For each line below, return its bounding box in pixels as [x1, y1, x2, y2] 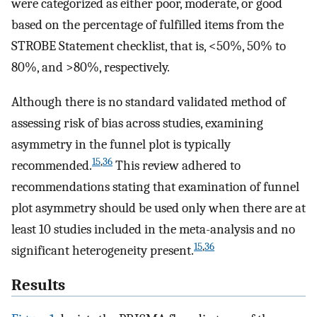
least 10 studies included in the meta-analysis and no [11, 221, 295, 237]
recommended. [11, 157, 92, 173]
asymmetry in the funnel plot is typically [11, 136, 231, 152]
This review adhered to [113, 157, 241, 173]
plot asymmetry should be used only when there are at [11, 200, 306, 216]
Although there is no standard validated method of [11, 93, 286, 110]
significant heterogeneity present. [11, 242, 194, 258]
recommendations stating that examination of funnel [11, 178, 299, 195]
